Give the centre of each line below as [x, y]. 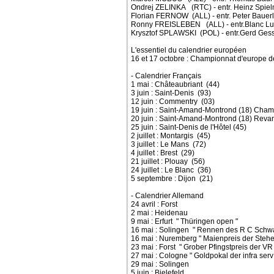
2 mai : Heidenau [159, 213]
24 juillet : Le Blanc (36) [171, 170]
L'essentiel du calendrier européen [189, 50]
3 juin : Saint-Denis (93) [171, 93]
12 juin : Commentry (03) [173, 102]
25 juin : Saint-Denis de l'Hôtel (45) [189, 127]
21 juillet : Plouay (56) [168, 161]
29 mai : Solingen [160, 264]
